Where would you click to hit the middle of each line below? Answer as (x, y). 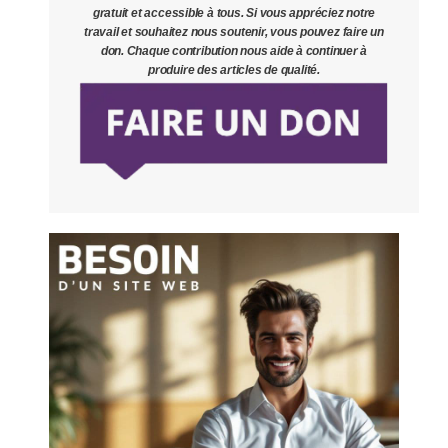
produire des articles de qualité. (234, 70)
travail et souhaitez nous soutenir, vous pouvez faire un (234, 32)
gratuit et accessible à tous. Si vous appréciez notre (234, 13)
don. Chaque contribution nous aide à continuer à (234, 51)
